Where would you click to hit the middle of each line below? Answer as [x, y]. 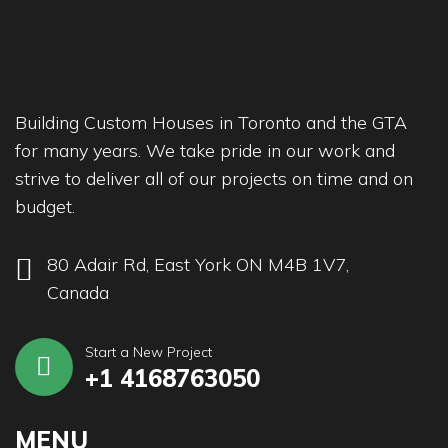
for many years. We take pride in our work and [205, 150]
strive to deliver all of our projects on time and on [214, 178]
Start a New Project [148, 352]
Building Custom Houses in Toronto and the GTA [211, 122]
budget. [45, 206]
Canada [78, 292]
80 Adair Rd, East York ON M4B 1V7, [198, 264]
